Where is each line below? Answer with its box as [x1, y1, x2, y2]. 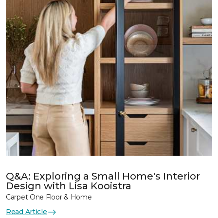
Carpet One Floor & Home [6, 193, 92, 201]
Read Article [6, 207, 47, 216]
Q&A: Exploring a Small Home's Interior [6, 170, 200, 182]
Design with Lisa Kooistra [6, 180, 131, 192]
